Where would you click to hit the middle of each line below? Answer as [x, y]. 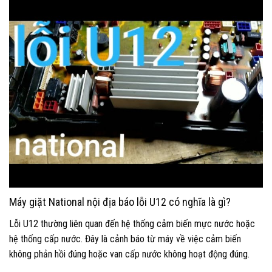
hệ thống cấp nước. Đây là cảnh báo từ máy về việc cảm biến [125, 239]
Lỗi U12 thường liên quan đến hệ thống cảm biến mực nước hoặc [132, 223]
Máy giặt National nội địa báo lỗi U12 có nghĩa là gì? [120, 202]
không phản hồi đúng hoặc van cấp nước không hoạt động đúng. [129, 254]
